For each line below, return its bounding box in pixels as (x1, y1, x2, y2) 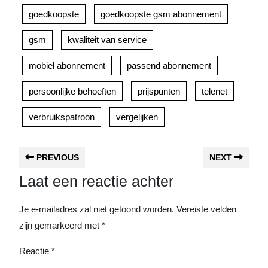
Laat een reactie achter (19, 173, 173, 190)
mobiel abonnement (29, 60, 105, 71)
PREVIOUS (34, 153, 79, 162)
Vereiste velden (176, 204, 236, 214)
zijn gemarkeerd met (19, 220, 102, 230)
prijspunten (138, 86, 180, 96)
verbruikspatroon (29, 112, 95, 122)
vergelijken (116, 112, 158, 122)
